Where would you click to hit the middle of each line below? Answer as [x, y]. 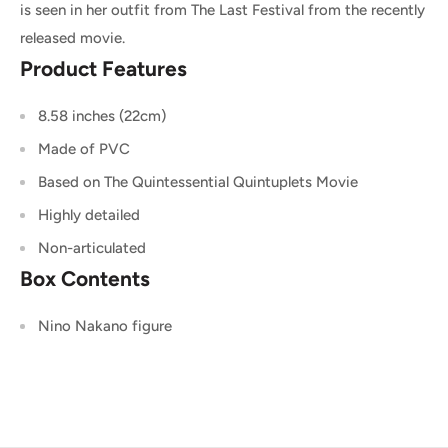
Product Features [103, 69]
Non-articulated [92, 248]
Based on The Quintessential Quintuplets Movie [198, 182]
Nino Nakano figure [105, 325]
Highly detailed [89, 215]
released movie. [72, 38]
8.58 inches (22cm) [102, 116]
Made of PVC [84, 149]
